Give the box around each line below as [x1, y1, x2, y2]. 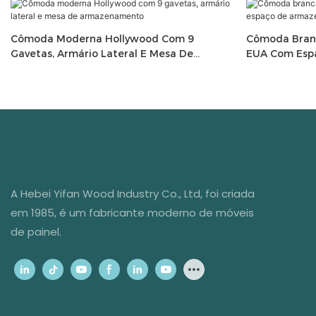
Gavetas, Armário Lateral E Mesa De [11, 47, 193, 61]
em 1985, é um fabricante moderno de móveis [11, 205, 254, 220]
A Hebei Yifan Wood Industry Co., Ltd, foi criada [11, 186, 255, 201]
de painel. [11, 224, 61, 239]
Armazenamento [11, 62, 97, 75]
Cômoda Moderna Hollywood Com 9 [11, 32, 194, 46]
